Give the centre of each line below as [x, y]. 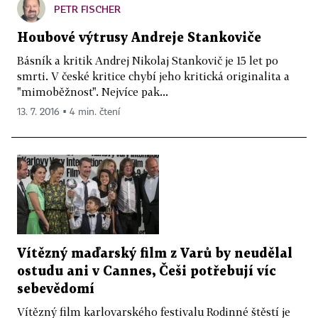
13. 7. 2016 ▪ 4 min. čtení [68, 112]
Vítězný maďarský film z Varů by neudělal [155, 254]
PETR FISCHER [87, 9]
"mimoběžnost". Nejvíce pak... [93, 91]
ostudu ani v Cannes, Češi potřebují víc [147, 272]
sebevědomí [56, 290]
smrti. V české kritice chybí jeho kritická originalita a [153, 76]
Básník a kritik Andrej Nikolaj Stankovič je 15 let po [148, 60]
